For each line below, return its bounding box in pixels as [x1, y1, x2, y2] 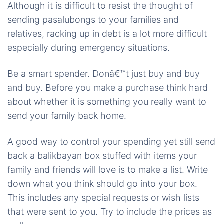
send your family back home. [7, 110, 126, 121]
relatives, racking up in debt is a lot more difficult [7, 28, 207, 39]
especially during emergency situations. [7, 42, 170, 53]
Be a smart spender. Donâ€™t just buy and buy [7, 68, 200, 79]
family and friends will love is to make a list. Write [7, 164, 208, 175]
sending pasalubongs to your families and [7, 14, 179, 25]
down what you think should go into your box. [7, 178, 197, 189]
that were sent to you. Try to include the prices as [7, 206, 212, 217]
